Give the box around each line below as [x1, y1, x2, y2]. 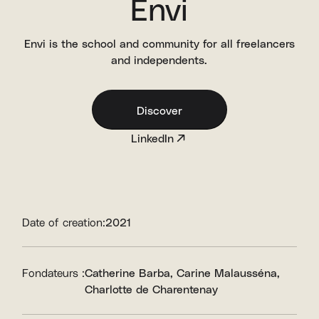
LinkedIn [130, 131, 174, 145]
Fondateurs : [22, 266, 85, 280]
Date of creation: [22, 214, 106, 229]
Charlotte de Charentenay [85, 282, 219, 296]
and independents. [111, 52, 208, 66]
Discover [136, 103, 182, 117]
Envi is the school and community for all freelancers [23, 36, 295, 50]
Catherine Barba [85, 266, 171, 280]
